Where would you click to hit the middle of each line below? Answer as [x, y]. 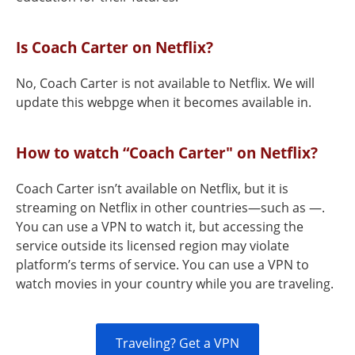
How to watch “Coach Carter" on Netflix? [167, 153]
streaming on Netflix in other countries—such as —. [170, 208]
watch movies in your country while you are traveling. [175, 284]
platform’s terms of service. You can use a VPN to [162, 265]
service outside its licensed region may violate [153, 246]
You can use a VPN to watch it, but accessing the [160, 227]
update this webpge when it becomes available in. [164, 102]
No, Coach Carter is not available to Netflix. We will [165, 83]
